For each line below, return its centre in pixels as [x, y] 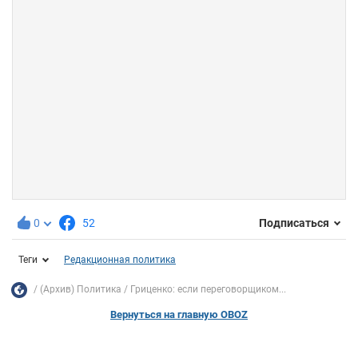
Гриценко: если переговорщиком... [208, 290]
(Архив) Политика [81, 290]
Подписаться [294, 223]
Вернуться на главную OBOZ [179, 314]
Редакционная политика [120, 259]
